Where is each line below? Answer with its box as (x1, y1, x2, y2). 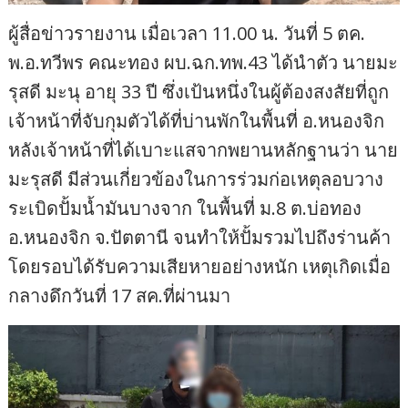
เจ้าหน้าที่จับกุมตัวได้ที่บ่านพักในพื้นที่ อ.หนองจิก (8, 107, 385, 133)
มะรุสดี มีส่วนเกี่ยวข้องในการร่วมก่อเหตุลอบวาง (8, 166, 384, 191)
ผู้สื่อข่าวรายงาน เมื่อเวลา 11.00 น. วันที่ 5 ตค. (8, 20, 366, 46)
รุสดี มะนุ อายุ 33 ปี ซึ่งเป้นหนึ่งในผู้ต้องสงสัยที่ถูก (8, 78, 390, 104)
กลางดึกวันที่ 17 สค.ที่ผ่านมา (8, 282, 231, 308)
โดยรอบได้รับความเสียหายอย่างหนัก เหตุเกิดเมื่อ (8, 253, 392, 279)
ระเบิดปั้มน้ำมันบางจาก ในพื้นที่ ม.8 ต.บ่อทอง (8, 195, 362, 220)
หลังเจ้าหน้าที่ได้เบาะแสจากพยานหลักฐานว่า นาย (8, 137, 399, 162)
